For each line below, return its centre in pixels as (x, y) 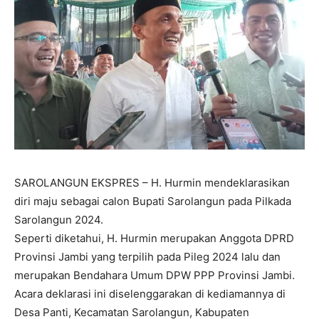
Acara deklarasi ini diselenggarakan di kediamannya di (150, 293)
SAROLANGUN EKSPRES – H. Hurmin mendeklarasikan (152, 182)
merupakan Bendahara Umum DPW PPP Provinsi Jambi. (155, 275)
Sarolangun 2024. (59, 219)
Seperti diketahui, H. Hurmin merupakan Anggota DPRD (154, 238)
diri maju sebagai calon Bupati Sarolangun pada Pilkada (153, 201)
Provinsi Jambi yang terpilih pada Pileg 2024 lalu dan (147, 256)
